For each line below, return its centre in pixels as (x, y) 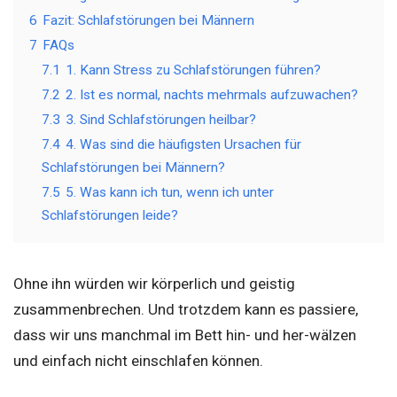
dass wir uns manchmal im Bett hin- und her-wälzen (185, 335)
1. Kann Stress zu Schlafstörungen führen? (193, 70)
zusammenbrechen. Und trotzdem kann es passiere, (186, 309)
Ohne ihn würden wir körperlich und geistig (154, 284)
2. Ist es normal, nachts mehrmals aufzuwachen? (212, 95)
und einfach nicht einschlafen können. (138, 361)
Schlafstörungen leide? (110, 215)
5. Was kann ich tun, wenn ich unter (170, 192)
